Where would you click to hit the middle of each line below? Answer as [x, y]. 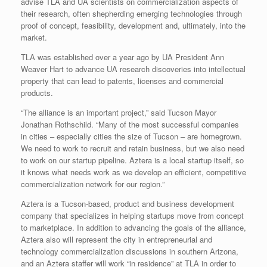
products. [37, 93]
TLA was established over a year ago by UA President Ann [122, 57]
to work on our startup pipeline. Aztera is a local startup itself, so [132, 160]
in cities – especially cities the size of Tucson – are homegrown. [131, 136]
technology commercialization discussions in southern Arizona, [130, 252]
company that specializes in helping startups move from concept [132, 216]
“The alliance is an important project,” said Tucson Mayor [119, 113]
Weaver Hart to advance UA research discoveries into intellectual [133, 69]
